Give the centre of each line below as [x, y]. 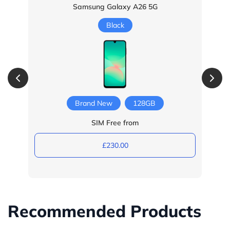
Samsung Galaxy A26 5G [115, 7]
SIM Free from [115, 123]
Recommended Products [104, 211]
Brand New [93, 103]
